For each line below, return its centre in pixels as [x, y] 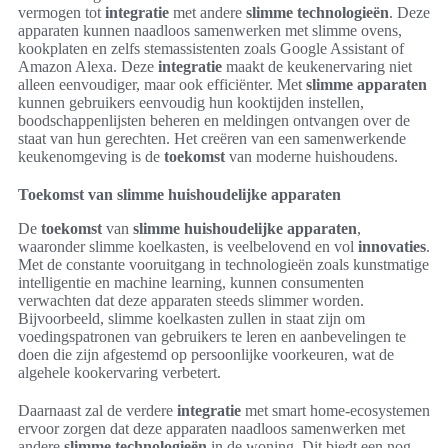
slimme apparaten [366, 84]
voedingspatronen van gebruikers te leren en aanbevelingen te [212, 336]
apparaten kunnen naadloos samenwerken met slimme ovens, [210, 30]
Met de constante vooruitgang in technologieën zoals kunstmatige [223, 264]
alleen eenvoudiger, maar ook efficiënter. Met [162, 84]
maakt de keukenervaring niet [317, 66]
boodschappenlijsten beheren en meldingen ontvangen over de [214, 120]
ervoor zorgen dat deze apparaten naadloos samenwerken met [211, 428]
